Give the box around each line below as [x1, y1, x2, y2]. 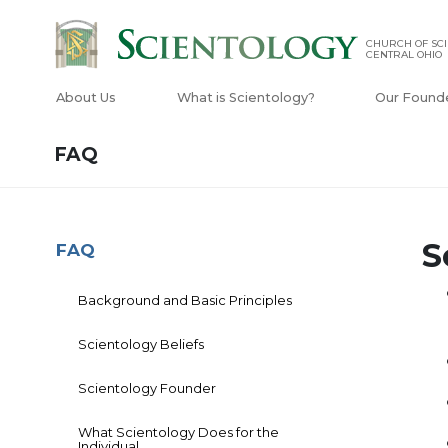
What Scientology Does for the [78, 424, 279, 441]
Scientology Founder [78, 380, 216, 397]
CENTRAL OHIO [366, 48, 442, 62]
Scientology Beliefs [78, 336, 204, 353]
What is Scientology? [176, 90, 315, 106]
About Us [56, 90, 116, 106]
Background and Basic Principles [78, 292, 292, 309]
